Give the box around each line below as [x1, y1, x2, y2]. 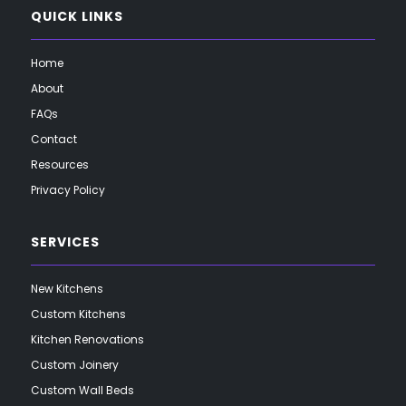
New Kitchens [30, 281, 103, 297]
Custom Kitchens [30, 306, 126, 323]
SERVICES [30, 233, 100, 252]
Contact [30, 131, 77, 148]
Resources [30, 157, 89, 173]
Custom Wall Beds [30, 382, 134, 399]
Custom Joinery [30, 357, 119, 373]
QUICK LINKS [30, 7, 123, 26]
